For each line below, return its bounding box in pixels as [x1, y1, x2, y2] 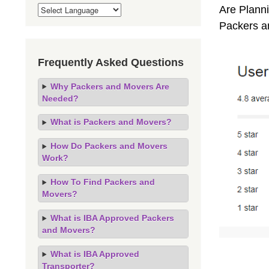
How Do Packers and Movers [50, 141, 168, 151]
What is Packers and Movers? [50, 117, 172, 127]
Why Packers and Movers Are [50, 81, 169, 91]
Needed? [42, 93, 79, 103]
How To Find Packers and [50, 177, 155, 187]
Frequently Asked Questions [38, 56, 184, 69]
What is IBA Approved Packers [50, 213, 174, 223]
